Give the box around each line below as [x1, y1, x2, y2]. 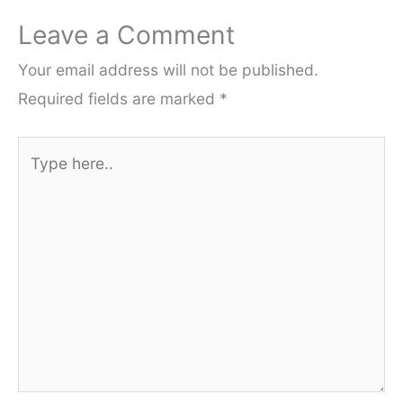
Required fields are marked [18, 88, 219, 108]
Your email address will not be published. [18, 59, 318, 79]
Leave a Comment [18, 19, 235, 50]
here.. [17, 168, 58, 188]
